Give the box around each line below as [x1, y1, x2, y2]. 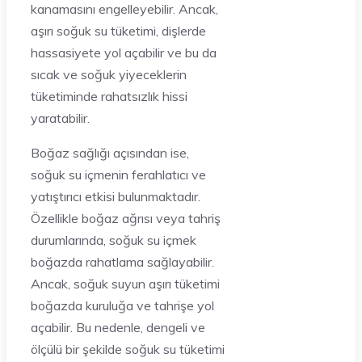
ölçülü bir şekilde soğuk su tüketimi [31, 341, 225, 357]
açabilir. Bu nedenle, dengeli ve [31, 319, 205, 335]
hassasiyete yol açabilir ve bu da [31, 44, 217, 61]
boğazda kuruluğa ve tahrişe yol [31, 297, 214, 314]
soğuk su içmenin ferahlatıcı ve [31, 166, 206, 183]
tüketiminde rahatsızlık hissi [31, 88, 187, 104]
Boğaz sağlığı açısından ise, [31, 145, 189, 161]
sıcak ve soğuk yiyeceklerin [31, 66, 187, 82]
